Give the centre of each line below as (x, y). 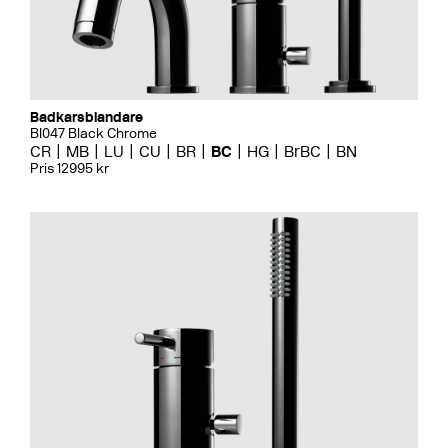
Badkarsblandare (86, 117)
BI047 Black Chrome (93, 133)
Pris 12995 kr (69, 168)
